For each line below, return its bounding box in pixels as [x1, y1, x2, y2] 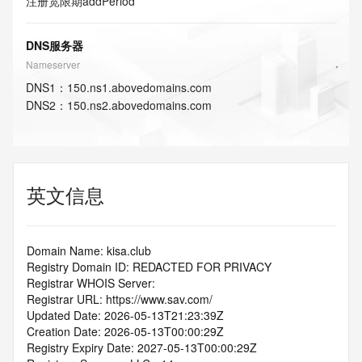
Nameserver [26, 57, 80, 71]
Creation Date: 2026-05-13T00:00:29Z [27, 323, 224, 339]
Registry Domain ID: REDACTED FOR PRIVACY [27, 259, 271, 275]
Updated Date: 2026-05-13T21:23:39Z [27, 307, 224, 323]
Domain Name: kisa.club [27, 242, 151, 259]
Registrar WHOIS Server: [27, 275, 155, 291]
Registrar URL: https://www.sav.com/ [27, 291, 213, 307]
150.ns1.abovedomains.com [67, 79, 212, 95]
